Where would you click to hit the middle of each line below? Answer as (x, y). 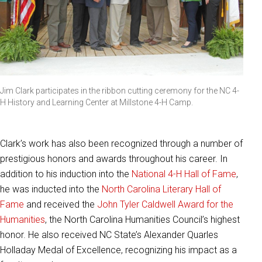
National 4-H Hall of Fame (184, 174)
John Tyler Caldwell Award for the (165, 205)
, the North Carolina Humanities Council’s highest (142, 220)
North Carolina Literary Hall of (161, 189)
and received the (61, 205)
